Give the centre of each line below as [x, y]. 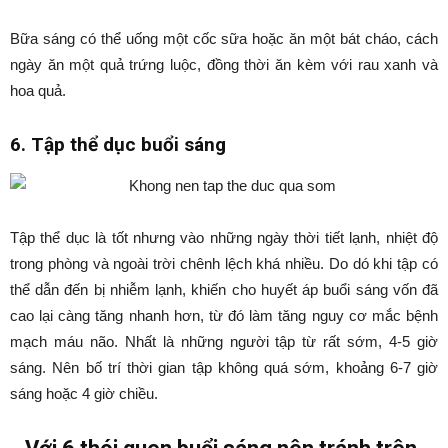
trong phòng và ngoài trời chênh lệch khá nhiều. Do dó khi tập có [224, 263]
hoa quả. [38, 90]
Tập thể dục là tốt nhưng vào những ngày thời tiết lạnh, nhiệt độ [224, 237]
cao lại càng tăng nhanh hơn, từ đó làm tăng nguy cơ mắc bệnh [224, 315]
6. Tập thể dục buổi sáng [118, 144]
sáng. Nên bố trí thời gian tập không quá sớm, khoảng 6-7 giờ [224, 367]
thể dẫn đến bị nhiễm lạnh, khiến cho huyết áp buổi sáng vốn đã [224, 289]
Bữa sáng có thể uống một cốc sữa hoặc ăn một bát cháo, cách [224, 38]
